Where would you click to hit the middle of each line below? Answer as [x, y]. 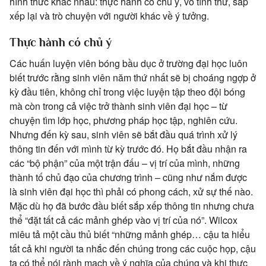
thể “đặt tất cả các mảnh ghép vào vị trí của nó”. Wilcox [123, 220]
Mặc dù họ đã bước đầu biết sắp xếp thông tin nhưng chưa [132, 206]
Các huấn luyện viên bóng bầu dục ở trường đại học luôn [129, 64]
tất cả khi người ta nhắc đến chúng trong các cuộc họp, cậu [133, 249]
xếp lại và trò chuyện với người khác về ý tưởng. [109, 16]
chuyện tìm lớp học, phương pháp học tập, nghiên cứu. [123, 121]
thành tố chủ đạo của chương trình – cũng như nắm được [128, 178]
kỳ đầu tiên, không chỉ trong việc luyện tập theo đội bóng [127, 92]
